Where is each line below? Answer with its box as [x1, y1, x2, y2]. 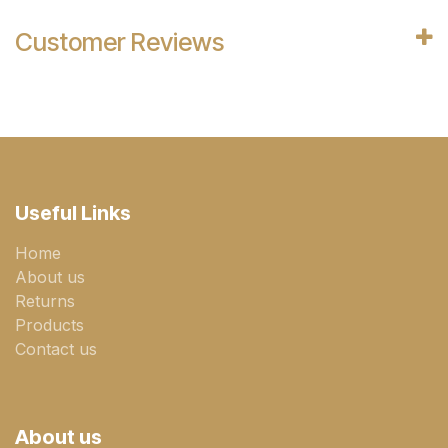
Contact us [15, 339, 97, 359]
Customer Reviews [15, 27, 224, 57]
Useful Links [15, 201, 131, 225]
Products [15, 315, 84, 335]
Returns [15, 291, 75, 311]
